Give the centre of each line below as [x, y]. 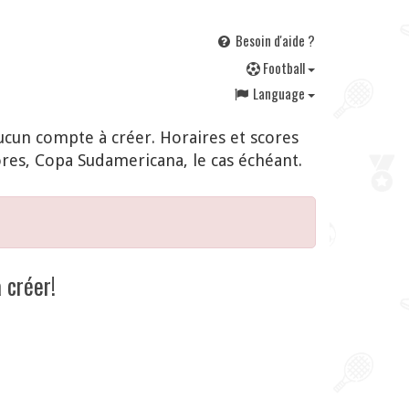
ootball [288, 68]
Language [280, 93]
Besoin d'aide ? [274, 40]
